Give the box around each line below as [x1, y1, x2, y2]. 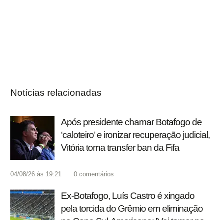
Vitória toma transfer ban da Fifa [61, 142, 179, 153]
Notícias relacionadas [10, 87, 102, 98]
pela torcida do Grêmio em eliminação [61, 203, 203, 214]
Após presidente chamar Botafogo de [61, 117, 202, 128]
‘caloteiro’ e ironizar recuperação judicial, [61, 130, 210, 140]
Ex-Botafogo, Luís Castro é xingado [61, 191, 194, 201]
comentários [79, 170, 114, 178]
